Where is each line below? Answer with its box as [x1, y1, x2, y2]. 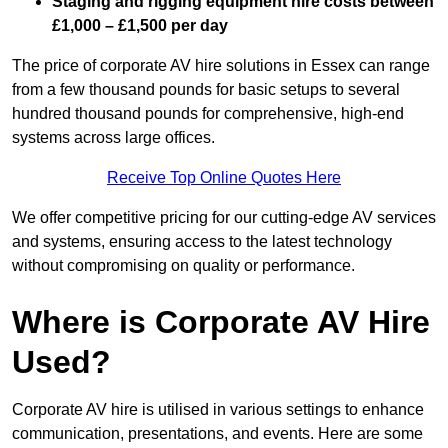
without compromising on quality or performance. [12, 257, 355, 275]
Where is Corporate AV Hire [12, 304, 430, 341]
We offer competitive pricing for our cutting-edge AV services [12, 209, 436, 227]
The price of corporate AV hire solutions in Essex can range [12, 57, 430, 75]
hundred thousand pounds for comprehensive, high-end [12, 105, 404, 123]
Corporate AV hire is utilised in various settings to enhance [12, 401, 424, 419]
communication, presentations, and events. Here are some [12, 425, 423, 443]
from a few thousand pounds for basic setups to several [12, 81, 400, 99]
